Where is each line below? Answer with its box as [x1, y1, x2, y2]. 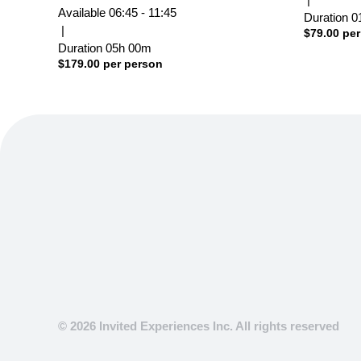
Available [58, 5, 109, 19]
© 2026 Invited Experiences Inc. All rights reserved [58, 319, 339, 334]
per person [103, 57, 163, 70]
